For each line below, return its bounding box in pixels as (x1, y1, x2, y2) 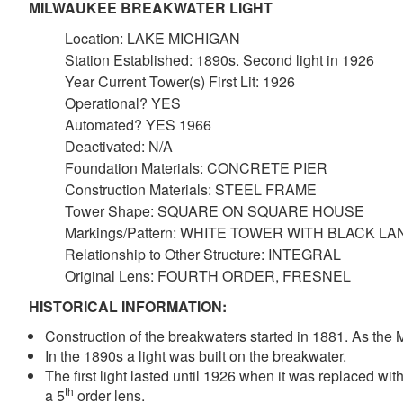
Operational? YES (65, 93, 181, 113)
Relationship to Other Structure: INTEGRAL (65, 244, 341, 264)
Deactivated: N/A (65, 136, 173, 157)
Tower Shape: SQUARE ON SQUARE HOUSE (65, 201, 364, 221)
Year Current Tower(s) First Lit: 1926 (65, 71, 295, 92)
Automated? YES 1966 (65, 114, 211, 135)
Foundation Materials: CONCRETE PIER (65, 157, 327, 178)
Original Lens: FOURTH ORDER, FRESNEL (65, 265, 351, 286)
